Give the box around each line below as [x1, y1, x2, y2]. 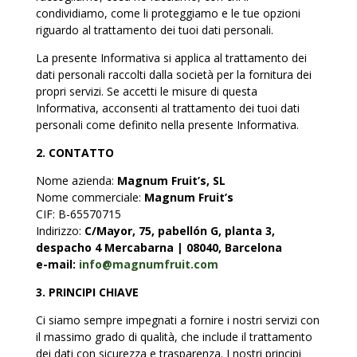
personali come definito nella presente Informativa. [35, 117, 299, 132]
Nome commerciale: [35, 190, 144, 205]
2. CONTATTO [35, 145, 114, 160]
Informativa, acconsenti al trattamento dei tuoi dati [35, 100, 300, 116]
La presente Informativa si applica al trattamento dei [35, 50, 307, 65]
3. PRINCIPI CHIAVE [35, 284, 139, 300]
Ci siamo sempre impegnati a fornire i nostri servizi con [35, 312, 320, 328]
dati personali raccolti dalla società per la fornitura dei [35, 67, 312, 82]
